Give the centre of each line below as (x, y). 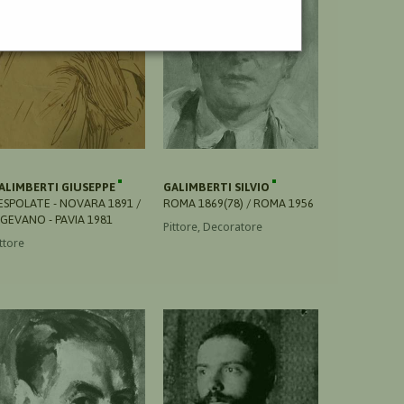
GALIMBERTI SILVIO (218, 187)
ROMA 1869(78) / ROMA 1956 (239, 203)
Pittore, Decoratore (213, 226)
